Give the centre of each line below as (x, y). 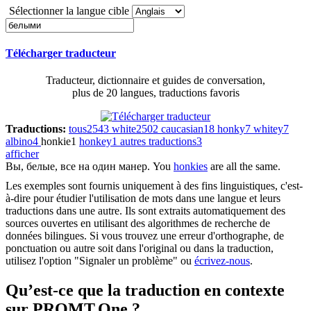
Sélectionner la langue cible (69, 10)
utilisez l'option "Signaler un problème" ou (100, 261)
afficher (22, 154)
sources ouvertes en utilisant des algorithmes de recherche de (138, 224)
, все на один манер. (102, 167)
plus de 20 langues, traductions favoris (155, 93)
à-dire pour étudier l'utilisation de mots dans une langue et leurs (143, 199)
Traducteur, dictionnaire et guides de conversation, (155, 81)
